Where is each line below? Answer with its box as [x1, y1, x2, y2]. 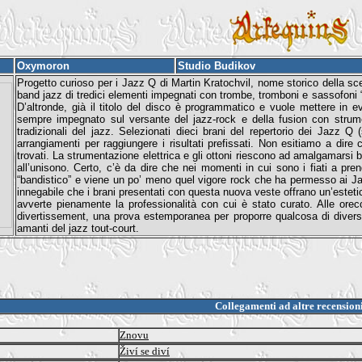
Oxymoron [17, 60, 69, 72]
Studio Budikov [178, 60, 255, 72]
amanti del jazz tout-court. [17, 222, 139, 234]
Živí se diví [120, 344, 170, 357]
